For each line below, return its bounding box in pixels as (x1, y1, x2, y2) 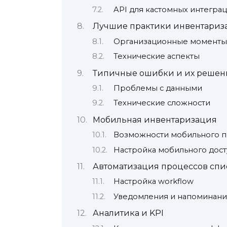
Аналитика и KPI (92, 208, 164, 218)
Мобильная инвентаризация (92, 115, 217, 125)
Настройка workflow (113, 177, 194, 186)
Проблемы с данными (113, 83, 202, 93)
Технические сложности (113, 98, 210, 108)
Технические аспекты (113, 52, 200, 61)
